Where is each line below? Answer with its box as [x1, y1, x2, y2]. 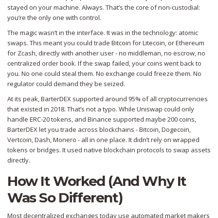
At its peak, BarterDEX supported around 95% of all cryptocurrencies [7, 94, 208, 104]
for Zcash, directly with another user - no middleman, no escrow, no [7, 49, 205, 58]
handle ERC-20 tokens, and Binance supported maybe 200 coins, [7, 115, 196, 124]
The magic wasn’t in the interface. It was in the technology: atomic [7, 28, 198, 37]
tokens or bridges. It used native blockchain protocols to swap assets [7, 145, 211, 155]
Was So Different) [7, 189, 123, 206]
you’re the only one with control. [7, 13, 101, 22]
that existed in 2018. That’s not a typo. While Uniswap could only [7, 105, 194, 114]
